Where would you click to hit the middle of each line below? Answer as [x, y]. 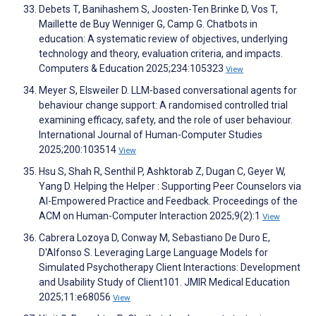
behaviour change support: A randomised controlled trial [163, 105]
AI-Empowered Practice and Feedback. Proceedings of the [168, 201]
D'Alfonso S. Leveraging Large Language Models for [153, 253]
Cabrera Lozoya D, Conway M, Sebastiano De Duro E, [154, 238]
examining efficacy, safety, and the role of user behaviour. [166, 120]
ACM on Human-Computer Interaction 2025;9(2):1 [151, 216]
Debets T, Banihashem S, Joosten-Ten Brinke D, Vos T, [158, 10]
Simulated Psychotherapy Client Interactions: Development [170, 268]
